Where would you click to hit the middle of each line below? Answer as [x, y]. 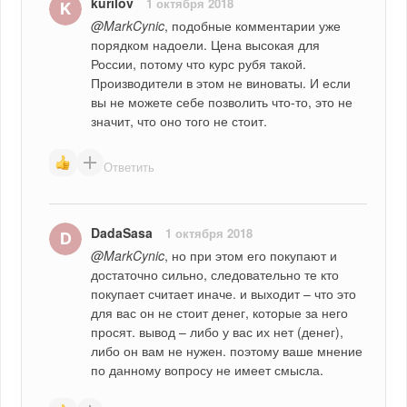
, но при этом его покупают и [251, 255]
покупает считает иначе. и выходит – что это [224, 293]
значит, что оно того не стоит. [179, 120]
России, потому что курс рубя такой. [199, 63]
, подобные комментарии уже [253, 25]
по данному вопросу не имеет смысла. [208, 369]
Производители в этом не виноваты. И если [221, 82]
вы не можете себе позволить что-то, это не [222, 101]
